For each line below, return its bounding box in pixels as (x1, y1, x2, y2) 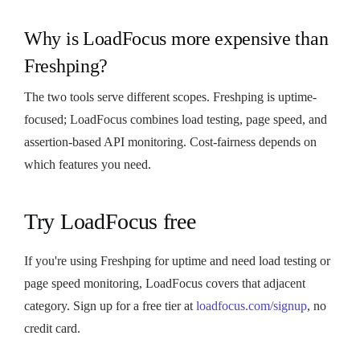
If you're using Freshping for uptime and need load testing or (24, 253, 330, 268)
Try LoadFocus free (24, 208, 196, 234)
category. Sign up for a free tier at (24, 298, 196, 313)
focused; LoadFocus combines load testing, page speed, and (24, 112, 327, 126)
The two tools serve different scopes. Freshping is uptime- (24, 89, 317, 104)
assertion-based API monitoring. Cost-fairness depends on (24, 134, 317, 149)
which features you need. (24, 157, 151, 171)
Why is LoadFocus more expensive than (24, 27, 329, 49)
